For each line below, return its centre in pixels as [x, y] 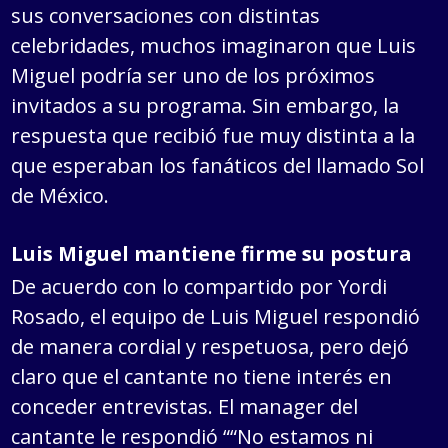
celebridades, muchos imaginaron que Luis [214, 45]
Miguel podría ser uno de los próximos [193, 75]
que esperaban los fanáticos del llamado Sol [218, 165]
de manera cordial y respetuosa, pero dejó [210, 346]
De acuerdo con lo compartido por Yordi [199, 286]
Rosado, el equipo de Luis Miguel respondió [216, 316]
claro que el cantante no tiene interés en [202, 376]
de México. [60, 195]
